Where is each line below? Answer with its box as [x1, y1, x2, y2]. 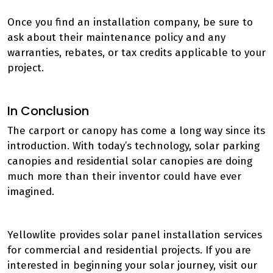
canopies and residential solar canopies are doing [7, 155, 252, 168]
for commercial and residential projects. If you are [7, 244, 251, 257]
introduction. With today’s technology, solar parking [7, 140, 260, 152]
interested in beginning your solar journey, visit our [7, 259, 257, 272]
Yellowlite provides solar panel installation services [7, 229, 262, 241]
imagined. [7, 185, 54, 198]
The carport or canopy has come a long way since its [7, 124, 265, 137]
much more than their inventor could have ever [7, 170, 241, 183]
